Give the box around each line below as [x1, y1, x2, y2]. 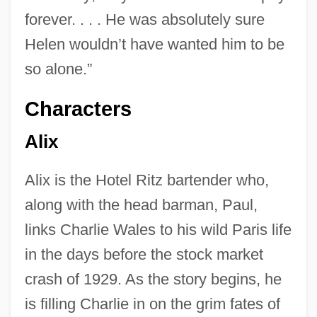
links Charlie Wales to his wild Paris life [24, 221, 292, 239]
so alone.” [24, 59, 92, 78]
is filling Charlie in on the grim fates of [24, 295, 280, 313]
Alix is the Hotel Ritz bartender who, [24, 171, 269, 190]
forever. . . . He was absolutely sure [24, 10, 265, 28]
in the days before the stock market [24, 246, 263, 264]
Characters [24, 97, 132, 120]
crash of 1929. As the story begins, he [24, 270, 282, 289]
